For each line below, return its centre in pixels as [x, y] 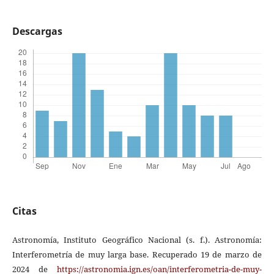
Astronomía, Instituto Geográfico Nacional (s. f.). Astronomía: [137, 240]
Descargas [37, 31]
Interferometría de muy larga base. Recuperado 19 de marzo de [137, 255]
